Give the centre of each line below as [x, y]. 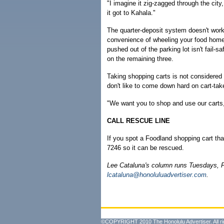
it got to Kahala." [131, 13]
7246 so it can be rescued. [145, 148]
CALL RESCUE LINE [138, 121]
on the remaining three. [140, 59]
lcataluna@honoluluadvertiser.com [157, 175]
